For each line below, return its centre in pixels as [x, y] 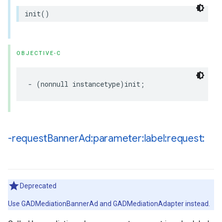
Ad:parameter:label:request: [142, 139]
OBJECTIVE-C [39, 53]
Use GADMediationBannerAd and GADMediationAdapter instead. [109, 204]
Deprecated [38, 186]
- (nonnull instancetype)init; [86, 84]
